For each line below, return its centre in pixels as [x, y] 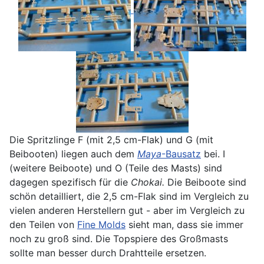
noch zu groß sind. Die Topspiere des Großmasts [119, 238]
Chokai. [149, 182]
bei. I [213, 154]
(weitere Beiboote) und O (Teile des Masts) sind [116, 168]
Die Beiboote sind [207, 182]
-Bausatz [181, 154]
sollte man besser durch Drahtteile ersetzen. [108, 253]
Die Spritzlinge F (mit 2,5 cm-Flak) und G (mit [111, 139]
